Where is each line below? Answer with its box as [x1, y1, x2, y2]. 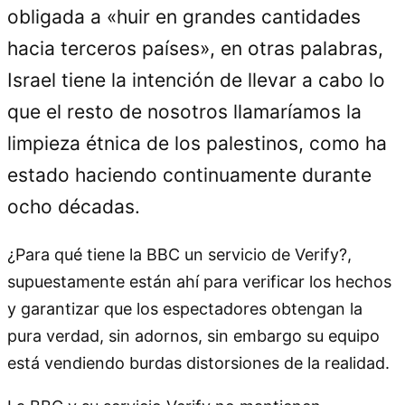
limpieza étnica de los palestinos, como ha [7, 131, 387, 155]
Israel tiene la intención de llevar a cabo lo [7, 68, 385, 91]
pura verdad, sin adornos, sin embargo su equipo [7, 325, 380, 345]
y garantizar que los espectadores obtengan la [7, 298, 363, 318]
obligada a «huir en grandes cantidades [7, 5, 361, 28]
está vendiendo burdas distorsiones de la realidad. [7, 353, 390, 372]
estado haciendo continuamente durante [7, 163, 372, 186]
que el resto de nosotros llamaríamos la [7, 99, 362, 123]
